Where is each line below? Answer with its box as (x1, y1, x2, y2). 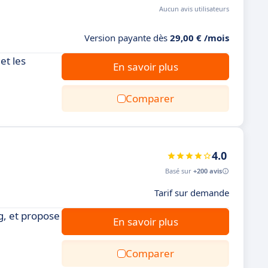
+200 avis (193, 166, 222, 175)
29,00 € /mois (170, 32, 229, 44)
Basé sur (165, 166, 193, 175)
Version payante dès (84, 32, 170, 44)
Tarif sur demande (154, 187, 229, 199)
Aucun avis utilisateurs (159, 4, 229, 13)
